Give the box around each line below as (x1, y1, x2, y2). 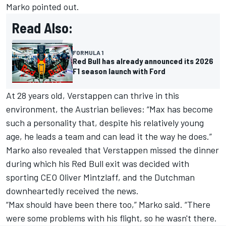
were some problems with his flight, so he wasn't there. (6, 212, 217, 224)
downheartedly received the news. (6, 185, 139, 197)
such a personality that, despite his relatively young (6, 117, 204, 129)
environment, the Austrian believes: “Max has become (6, 103, 213, 115)
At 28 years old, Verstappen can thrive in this (6, 90, 179, 101)
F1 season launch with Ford (73, 66, 165, 76)
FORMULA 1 (73, 49, 103, 56)
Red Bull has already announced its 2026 (73, 56, 213, 66)
